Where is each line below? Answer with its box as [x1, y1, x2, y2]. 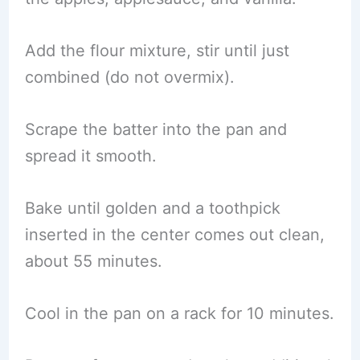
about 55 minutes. [24, 251, 162, 271]
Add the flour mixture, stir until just [24, 40, 289, 60]
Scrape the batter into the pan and [24, 119, 287, 139]
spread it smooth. [24, 145, 157, 166]
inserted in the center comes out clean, [24, 224, 325, 244]
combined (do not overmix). [24, 67, 235, 87]
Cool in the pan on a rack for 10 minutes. [24, 303, 334, 323]
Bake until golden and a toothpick [24, 198, 280, 218]
